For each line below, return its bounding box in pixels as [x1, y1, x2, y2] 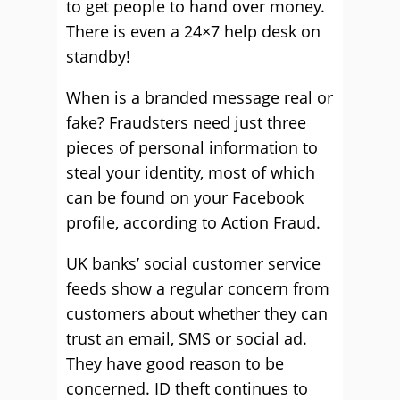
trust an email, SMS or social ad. [66, 328, 307, 349]
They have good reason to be [66, 353, 284, 374]
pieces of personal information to [66, 137, 318, 158]
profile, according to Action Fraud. [66, 212, 321, 233]
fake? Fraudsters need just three [66, 112, 306, 133]
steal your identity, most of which [66, 162, 315, 183]
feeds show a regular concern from [66, 278, 329, 299]
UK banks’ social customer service [66, 253, 321, 274]
